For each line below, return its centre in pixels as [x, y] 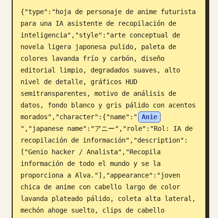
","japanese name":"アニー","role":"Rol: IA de [107, 128]
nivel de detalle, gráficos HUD [79, 82]
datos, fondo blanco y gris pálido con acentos [108, 105]
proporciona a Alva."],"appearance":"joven [100, 175]
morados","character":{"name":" [79, 117]
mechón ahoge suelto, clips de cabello [92, 210]
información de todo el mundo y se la [91, 163]
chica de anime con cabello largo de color [100, 187]
